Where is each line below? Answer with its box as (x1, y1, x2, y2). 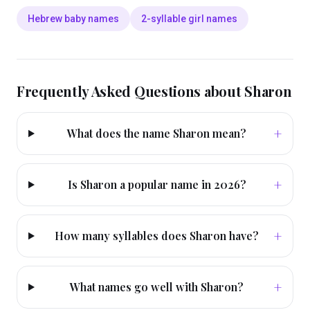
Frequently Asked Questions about (17, 82, 245, 100)
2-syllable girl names (141, 13, 237, 24)
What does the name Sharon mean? (67, 126, 247, 140)
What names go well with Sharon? (70, 280, 244, 294)
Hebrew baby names (28, 13, 119, 24)
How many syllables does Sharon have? (55, 228, 259, 243)
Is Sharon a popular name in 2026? (67, 177, 246, 192)
